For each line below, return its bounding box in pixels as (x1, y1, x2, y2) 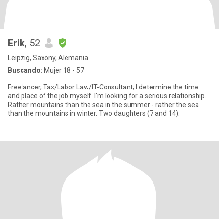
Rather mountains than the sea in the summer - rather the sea (8, 101, 199, 109)
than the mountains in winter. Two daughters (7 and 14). (8, 109, 180, 117)
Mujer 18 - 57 (43, 66, 84, 74)
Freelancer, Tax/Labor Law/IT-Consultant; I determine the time (8, 83, 198, 91)
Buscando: (8, 66, 43, 74)
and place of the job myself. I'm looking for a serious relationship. (8, 92, 206, 100)
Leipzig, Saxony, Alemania (8, 54, 88, 62)
